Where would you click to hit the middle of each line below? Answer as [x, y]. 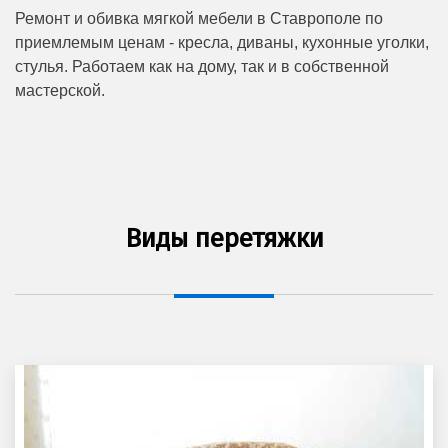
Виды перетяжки [224, 238]
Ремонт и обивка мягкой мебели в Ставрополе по [199, 18]
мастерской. [60, 90]
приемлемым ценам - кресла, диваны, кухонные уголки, [222, 42]
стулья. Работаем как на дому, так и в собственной [202, 66]
